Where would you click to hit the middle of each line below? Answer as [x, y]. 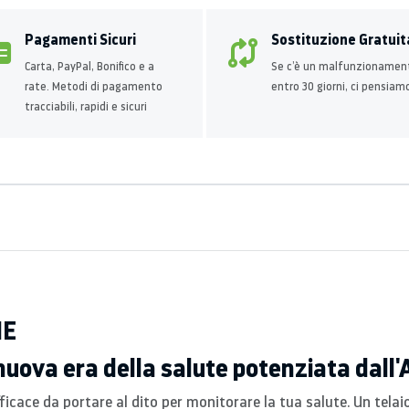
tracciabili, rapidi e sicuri [86, 106]
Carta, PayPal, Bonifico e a [89, 66]
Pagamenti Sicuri [80, 39]
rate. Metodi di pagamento [94, 86]
